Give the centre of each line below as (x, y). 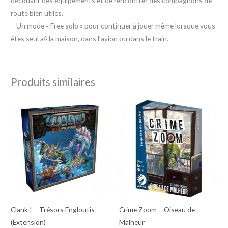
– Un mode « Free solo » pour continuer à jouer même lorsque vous (113, 25)
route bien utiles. (37, 13)
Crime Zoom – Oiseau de (157, 209)
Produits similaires (53, 82)
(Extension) (28, 222)
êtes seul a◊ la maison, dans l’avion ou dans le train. (90, 38)
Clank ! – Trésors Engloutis (53, 209)
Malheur (132, 222)
